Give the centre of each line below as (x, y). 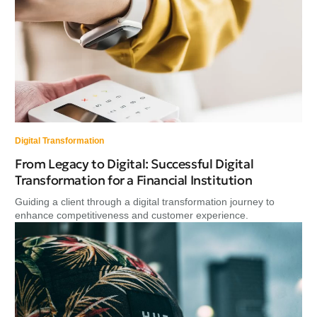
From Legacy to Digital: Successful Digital (134, 163)
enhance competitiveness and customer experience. (132, 215)
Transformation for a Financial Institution (134, 180)
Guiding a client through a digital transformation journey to (145, 201)
